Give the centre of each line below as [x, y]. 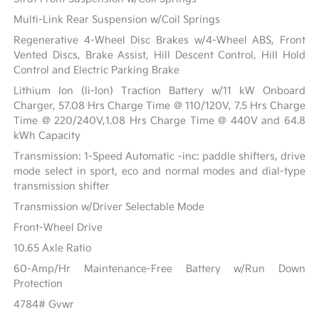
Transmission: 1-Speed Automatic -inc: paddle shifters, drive [159, 156]
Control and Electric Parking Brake [97, 70]
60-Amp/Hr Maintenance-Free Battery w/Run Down [159, 268]
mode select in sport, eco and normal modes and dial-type [159, 171]
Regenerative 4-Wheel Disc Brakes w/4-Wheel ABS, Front [159, 40]
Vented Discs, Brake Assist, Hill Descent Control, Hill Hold [159, 55]
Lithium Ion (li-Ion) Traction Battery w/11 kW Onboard [159, 90]
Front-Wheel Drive [58, 227]
